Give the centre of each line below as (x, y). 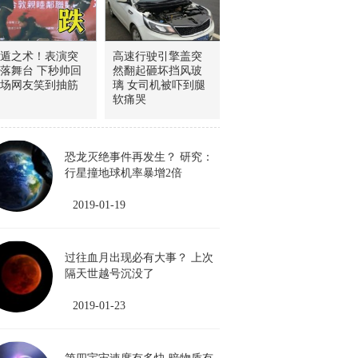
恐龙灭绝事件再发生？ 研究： (139, 157)
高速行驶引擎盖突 (157, 56)
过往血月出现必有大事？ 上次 (139, 258)
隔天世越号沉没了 (115, 274)
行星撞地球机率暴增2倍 (123, 173)
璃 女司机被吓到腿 (159, 85)
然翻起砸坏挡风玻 (157, 71)
